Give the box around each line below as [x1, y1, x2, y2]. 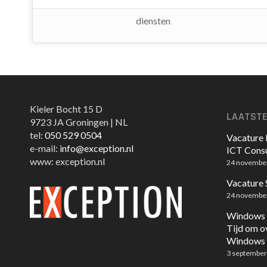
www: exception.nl [30, 156, 105, 167]
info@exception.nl [60, 142, 133, 154]
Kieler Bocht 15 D [30, 103, 103, 115]
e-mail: [30, 142, 60, 154]
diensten [136, 15, 170, 27]
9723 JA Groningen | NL [30, 116, 128, 128]
